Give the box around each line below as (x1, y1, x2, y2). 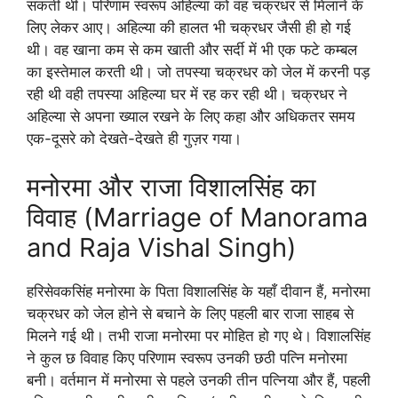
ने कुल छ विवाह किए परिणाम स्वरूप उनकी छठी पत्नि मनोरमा (27, 349, 347, 367)
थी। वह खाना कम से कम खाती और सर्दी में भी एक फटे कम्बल (27, 40, 357, 59)
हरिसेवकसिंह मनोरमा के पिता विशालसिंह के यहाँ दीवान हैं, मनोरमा (27, 283, 370, 300)
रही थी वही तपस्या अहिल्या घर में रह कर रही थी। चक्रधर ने (27, 84, 347, 103)
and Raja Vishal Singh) (27, 232, 297, 263)
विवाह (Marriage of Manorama (27, 202, 368, 233)
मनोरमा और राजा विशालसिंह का (27, 171, 316, 203)
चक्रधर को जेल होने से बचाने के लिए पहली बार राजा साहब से (27, 305, 354, 322)
